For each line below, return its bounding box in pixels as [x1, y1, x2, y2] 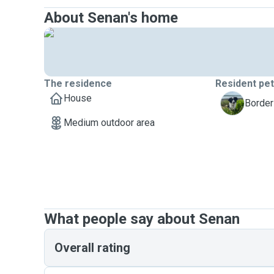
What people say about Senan [44, 210, 240, 228]
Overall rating [54, 240, 130, 255]
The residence [44, 78, 112, 89]
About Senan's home [44, 9, 178, 26]
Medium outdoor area [64, 117, 155, 128]
